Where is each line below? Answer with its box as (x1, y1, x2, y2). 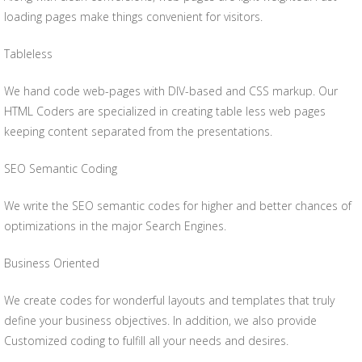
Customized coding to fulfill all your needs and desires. (4, 333, 288, 348)
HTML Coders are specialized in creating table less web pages (4, 103, 326, 119)
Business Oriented (4, 255, 99, 271)
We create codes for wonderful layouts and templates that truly (4, 293, 335, 308)
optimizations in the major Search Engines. (4, 218, 226, 234)
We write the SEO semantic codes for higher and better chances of (4, 198, 351, 213)
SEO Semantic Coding (4, 161, 117, 176)
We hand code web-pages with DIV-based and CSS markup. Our (4, 83, 338, 99)
